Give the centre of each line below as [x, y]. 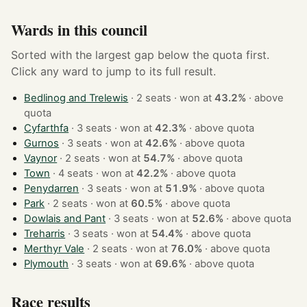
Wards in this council [79, 30]
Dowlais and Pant [65, 219]
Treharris [45, 234]
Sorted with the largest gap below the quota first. [140, 55]
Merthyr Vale [54, 249]
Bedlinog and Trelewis [76, 98]
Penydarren [52, 189]
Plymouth [47, 264]
